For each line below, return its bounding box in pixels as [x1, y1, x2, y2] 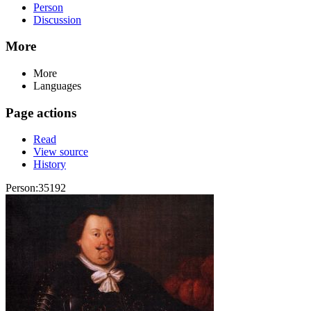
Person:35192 [6, 182, 66, 194]
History [33, 158, 66, 171]
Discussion [33, 13, 81, 26]
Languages [33, 80, 81, 92]
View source [33, 146, 88, 158]
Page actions [6, 105, 76, 120]
